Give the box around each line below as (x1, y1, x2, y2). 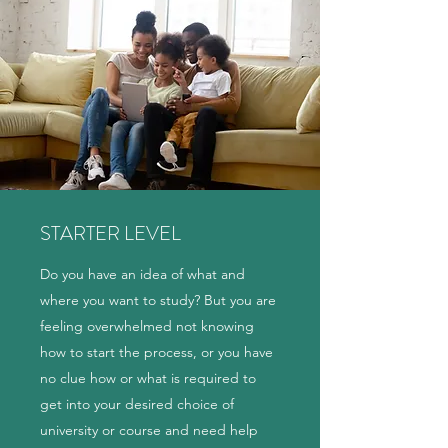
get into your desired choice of (40, 395, 234, 413)
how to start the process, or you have (40, 343, 273, 361)
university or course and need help (40, 421, 258, 439)
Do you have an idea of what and (40, 265, 245, 283)
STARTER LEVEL (40, 219, 181, 248)
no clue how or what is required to (40, 369, 256, 387)
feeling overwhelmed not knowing (40, 317, 254, 335)
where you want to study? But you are (40, 291, 276, 309)
